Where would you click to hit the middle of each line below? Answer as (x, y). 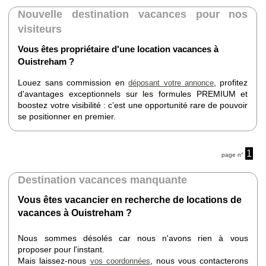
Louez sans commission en (73, 82)
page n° (234, 155)
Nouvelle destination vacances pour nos (133, 15)
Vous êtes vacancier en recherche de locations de (130, 200)
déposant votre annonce (171, 83)
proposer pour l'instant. (61, 249)
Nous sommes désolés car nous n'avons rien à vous (133, 238)
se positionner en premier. (67, 116)
